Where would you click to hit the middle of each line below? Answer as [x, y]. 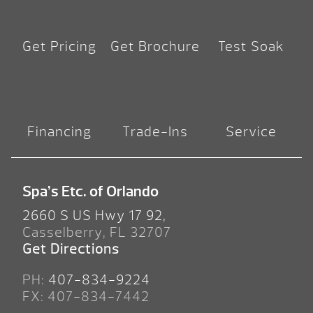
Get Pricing [59, 46]
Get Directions [71, 249]
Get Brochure [155, 46]
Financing [59, 131]
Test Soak [251, 46]
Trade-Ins [155, 131]
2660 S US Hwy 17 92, [94, 215]
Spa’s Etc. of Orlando [90, 191]
